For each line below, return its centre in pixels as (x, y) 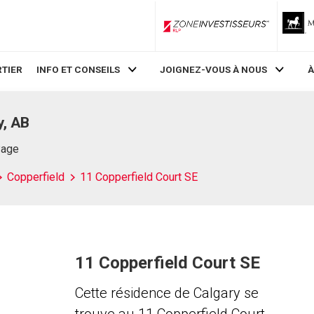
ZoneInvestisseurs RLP (264, 31)
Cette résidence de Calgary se (166, 293)
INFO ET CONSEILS (78, 70)
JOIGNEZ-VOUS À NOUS (214, 70)
